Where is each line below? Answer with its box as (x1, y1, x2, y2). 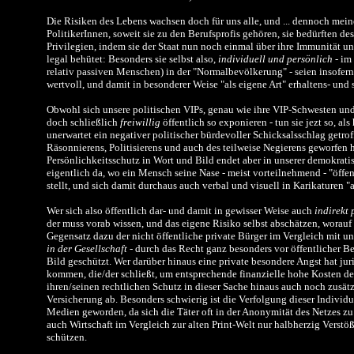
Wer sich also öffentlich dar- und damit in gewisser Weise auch (47, 205, 314, 217)
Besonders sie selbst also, (108, 53, 218, 65)
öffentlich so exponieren (160, 116, 269, 128)
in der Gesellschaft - (47, 243, 133, 254)
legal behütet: (47, 53, 108, 65)
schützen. (47, 331, 87, 343)
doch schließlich (47, 116, 120, 128)
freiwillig (120, 116, 160, 128)
